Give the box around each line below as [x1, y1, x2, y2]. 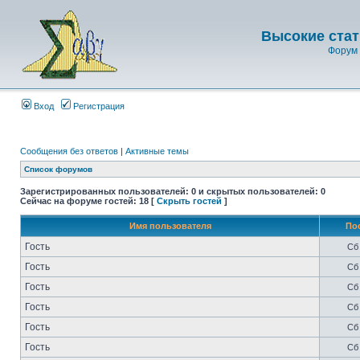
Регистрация [71, 101, 125, 111]
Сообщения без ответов [20, 146, 118, 156]
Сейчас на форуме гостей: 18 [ [20, 196, 157, 206]
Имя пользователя [129, 221, 211, 231]
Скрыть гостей [157, 196, 222, 206]
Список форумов [24, 165, 92, 174]
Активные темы [125, 146, 189, 156]
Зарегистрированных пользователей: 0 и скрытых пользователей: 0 [20, 186, 325, 196]
